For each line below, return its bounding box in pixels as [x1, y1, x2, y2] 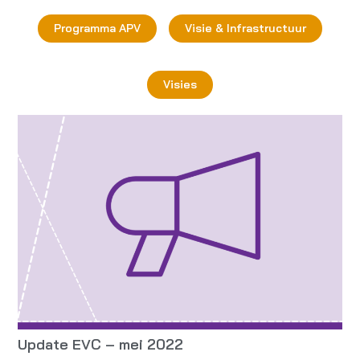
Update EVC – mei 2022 [18, 335, 184, 354]
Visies [163, 77, 197, 92]
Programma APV [54, 21, 141, 36]
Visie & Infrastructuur [185, 21, 306, 36]
